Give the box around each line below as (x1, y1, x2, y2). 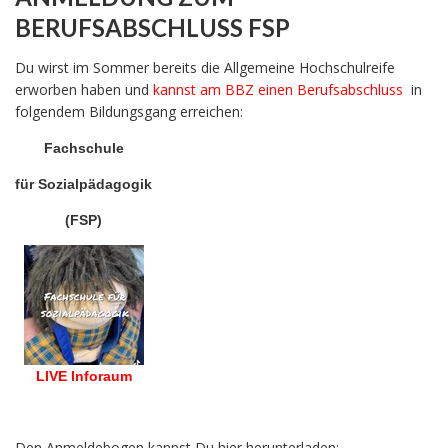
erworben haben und (15, 80, 153, 100)
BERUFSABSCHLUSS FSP (15, 13, 290, 43)
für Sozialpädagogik (15, 176, 152, 193)
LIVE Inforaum (35, 368, 132, 385)
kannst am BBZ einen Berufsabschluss (153, 80, 411, 100)
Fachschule (43, 140, 124, 157)
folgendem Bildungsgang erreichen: (15, 102, 243, 122)
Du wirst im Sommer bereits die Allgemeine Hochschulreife (15, 58, 395, 78)
